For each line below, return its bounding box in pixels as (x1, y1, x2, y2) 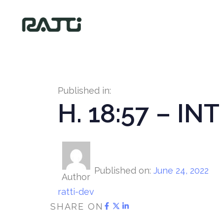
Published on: (94, 165, 151, 176)
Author (62, 172, 90, 183)
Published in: (58, 85, 111, 96)
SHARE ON (50, 201, 104, 212)
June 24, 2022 (153, 165, 209, 176)
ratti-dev (58, 186, 94, 197)
